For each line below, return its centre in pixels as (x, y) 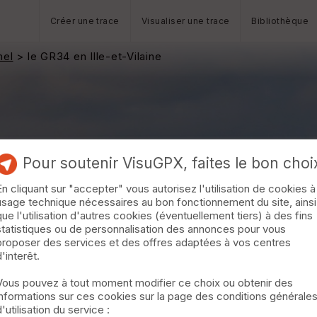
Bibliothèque (280, 21)
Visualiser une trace (185, 21)
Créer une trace (85, 21)
